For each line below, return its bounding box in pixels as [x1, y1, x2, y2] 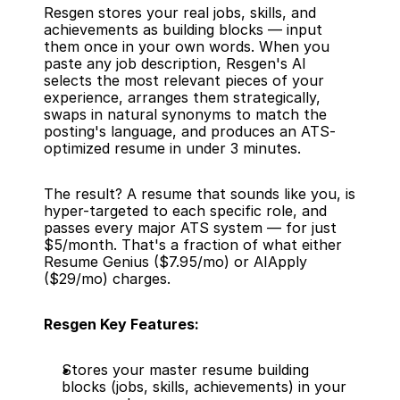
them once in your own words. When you [44, 37, 329, 55]
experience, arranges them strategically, [44, 88, 321, 106]
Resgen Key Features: [44, 315, 199, 333]
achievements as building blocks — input [44, 21, 322, 38]
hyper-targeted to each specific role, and [44, 202, 327, 220]
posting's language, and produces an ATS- [44, 122, 336, 140]
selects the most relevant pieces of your [44, 71, 324, 89]
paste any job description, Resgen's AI [44, 54, 306, 72]
